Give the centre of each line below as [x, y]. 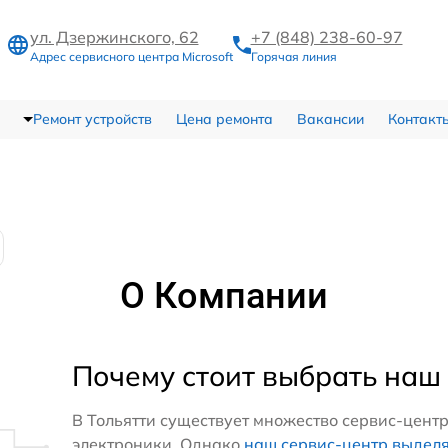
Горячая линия [293, 57]
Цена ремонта [224, 118]
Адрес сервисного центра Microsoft [131, 57]
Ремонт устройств [92, 118]
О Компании [224, 295]
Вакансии [330, 118]
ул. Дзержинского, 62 [114, 37]
